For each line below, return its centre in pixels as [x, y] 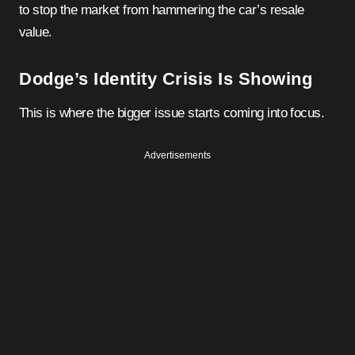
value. [36, 32]
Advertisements [177, 156]
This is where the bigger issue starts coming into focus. [172, 113]
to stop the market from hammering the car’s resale [162, 10]
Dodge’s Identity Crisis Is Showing [166, 79]
